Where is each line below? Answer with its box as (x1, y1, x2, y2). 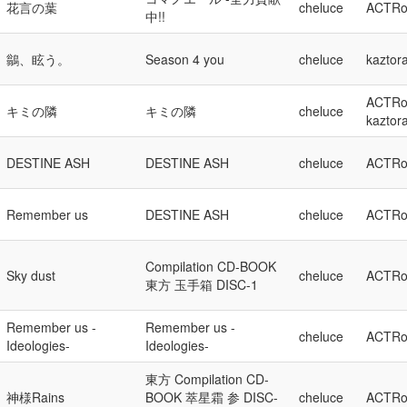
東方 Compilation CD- (145, 370, 269, 388)
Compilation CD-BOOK (145, 257, 276, 275)
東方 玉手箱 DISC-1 (145, 275, 258, 293)
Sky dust (6, 266, 55, 284)
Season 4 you (145, 50, 224, 68)
